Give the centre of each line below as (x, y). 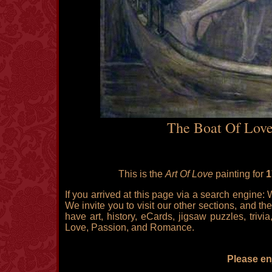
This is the (142, 174)
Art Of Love (189, 174)
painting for (240, 174)
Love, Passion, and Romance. (129, 227)
